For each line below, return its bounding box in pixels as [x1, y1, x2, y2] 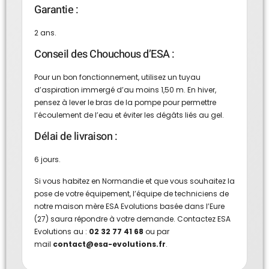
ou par [144, 226, 169, 237]
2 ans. [34, 27, 56, 38]
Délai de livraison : [34, 128, 117, 145]
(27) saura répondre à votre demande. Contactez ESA [34, 213, 231, 224]
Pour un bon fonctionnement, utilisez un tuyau [34, 71, 201, 82]
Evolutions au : [34, 226, 89, 237]
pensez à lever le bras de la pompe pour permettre [34, 97, 216, 107]
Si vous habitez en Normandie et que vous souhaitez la [34, 175, 235, 186]
